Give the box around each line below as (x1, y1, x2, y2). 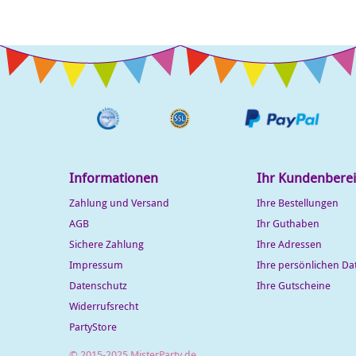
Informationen (69, 168, 158, 187)
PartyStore (69, 319, 117, 334)
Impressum (69, 257, 123, 272)
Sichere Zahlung (69, 237, 144, 251)
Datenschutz (69, 278, 127, 292)
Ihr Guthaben (257, 216, 319, 230)
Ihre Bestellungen (257, 195, 339, 210)
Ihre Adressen (257, 237, 322, 251)
